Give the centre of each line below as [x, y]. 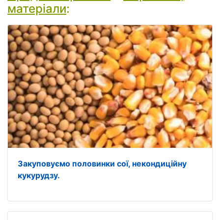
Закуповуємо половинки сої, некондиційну [102, 164]
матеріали [37, 9]
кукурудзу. [39, 175]
